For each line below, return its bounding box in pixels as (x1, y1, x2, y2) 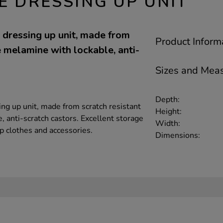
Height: (155, 106, 182, 117)
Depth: (155, 94, 180, 105)
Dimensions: (155, 129, 200, 141)
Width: (155, 117, 180, 129)
